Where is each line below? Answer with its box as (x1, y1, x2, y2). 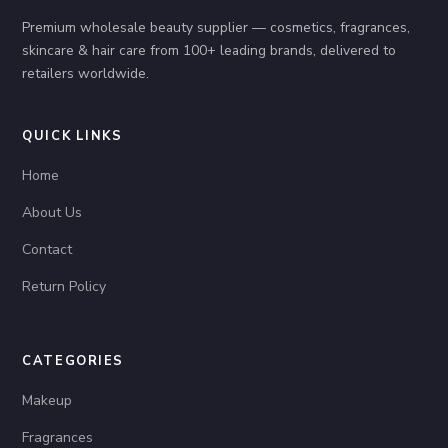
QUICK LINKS (22, 126, 123, 145)
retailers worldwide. (22, 63, 150, 83)
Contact (22, 239, 73, 259)
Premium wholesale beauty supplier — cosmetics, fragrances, (22, 17, 411, 37)
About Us (22, 202, 83, 222)
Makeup (22, 390, 73, 410)
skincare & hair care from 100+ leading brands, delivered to (22, 40, 397, 60)
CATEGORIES (22, 351, 124, 370)
